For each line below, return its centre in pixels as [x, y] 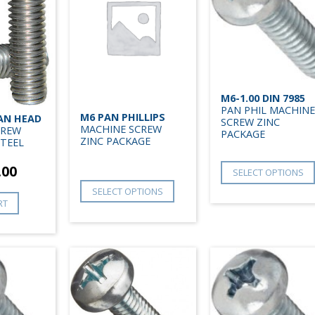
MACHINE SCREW [121, 129]
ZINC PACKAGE [115, 141]
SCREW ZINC [250, 122]
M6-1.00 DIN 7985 [263, 98]
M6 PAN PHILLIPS [123, 117]
